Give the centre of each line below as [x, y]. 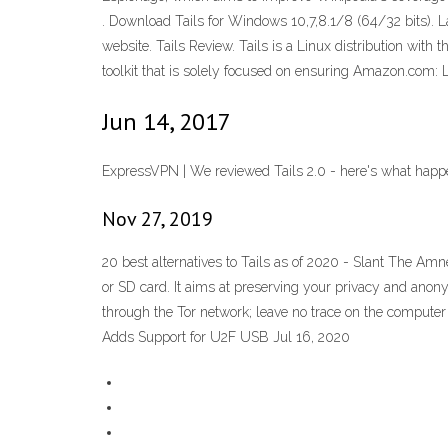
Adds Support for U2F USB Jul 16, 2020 [226, 337]
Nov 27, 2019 [157, 219]
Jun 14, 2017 [166, 121]
